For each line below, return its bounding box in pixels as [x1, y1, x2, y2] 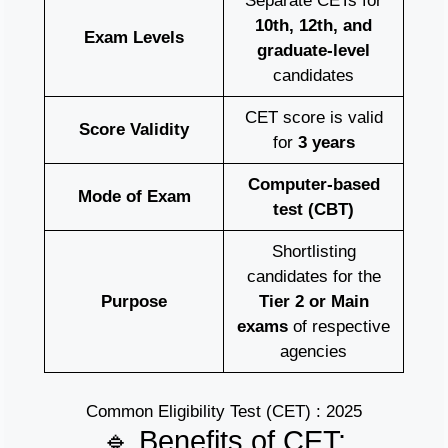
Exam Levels [84, 28, 184, 48]
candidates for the [246, 267, 381, 287]
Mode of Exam [77, 187, 191, 207]
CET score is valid [244, 108, 383, 128]
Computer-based [247, 175, 380, 195]
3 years [297, 133, 355, 153]
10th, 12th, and [255, 16, 372, 36]
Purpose [101, 292, 167, 312]
